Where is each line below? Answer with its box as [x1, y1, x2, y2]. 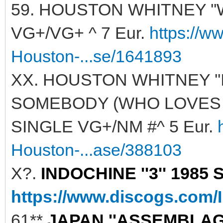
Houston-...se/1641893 [11, 46, 182, 66]
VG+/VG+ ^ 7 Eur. [11, 23, 149, 42]
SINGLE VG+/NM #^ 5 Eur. [11, 116, 218, 136]
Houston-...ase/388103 [11, 140, 182, 159]
